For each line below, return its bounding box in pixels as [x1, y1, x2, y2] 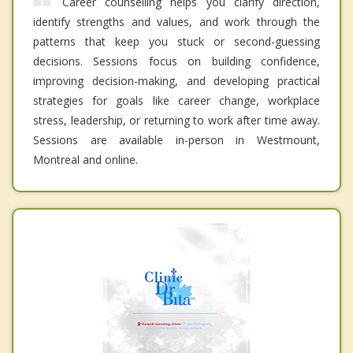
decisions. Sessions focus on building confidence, [33, 54, 320, 69]
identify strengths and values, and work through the [33, 14, 320, 30]
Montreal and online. [33, 152, 138, 168]
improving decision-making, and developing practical [33, 73, 320, 89]
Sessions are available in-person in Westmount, [33, 132, 320, 148]
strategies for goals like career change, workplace [33, 93, 320, 109]
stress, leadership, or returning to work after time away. [33, 113, 320, 128]
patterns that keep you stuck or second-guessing [33, 34, 320, 50]
